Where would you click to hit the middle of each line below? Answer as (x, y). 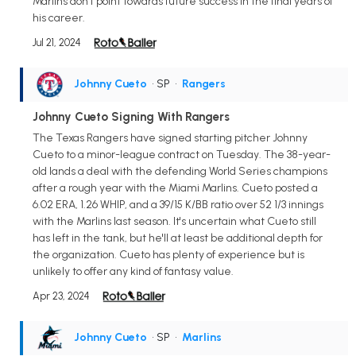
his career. (59, 17)
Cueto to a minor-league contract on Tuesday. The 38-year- (182, 154)
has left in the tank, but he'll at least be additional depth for (178, 238)
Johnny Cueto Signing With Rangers (131, 116)
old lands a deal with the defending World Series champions (180, 171)
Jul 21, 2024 (57, 42)
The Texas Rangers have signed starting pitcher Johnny (170, 137)
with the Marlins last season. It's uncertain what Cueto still (174, 221)
